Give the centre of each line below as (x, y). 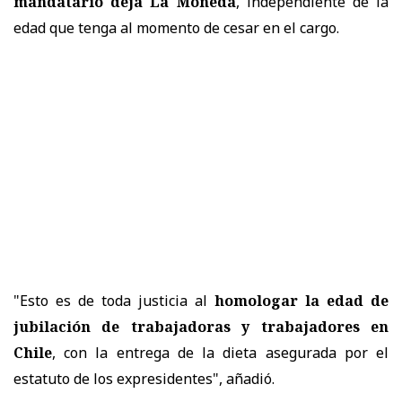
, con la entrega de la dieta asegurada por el (220, 353)
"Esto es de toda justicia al (114, 301)
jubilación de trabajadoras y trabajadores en (201, 327)
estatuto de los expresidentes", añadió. (144, 379)
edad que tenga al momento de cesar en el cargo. (176, 28)
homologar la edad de (301, 301)
